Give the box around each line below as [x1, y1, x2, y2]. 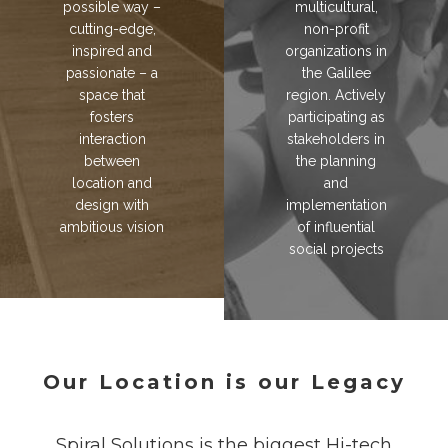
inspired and [72, 43, 152, 60]
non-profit [303, 21, 369, 38]
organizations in [285, 43, 387, 60]
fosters [90, 109, 134, 126]
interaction [78, 131, 146, 148]
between [84, 153, 140, 170]
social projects [288, 241, 384, 258]
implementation [285, 197, 387, 214]
